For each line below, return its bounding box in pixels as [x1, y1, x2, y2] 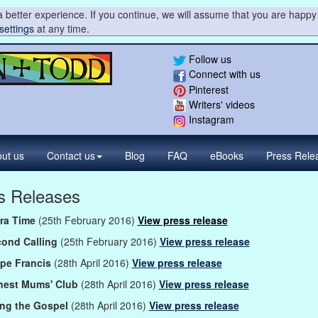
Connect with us [186, 67, 261, 82]
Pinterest [186, 82, 229, 97]
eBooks [210, 148, 243, 163]
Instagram [186, 112, 234, 127]
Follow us [186, 52, 231, 66]
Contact [47, 148, 82, 163]
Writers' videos [186, 97, 255, 111]
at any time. [33, 21, 89, 35]
